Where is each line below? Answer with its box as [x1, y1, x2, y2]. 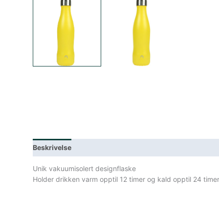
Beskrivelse [33, 143, 72, 152]
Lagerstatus [80, 143, 121, 152]
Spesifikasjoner [129, 143, 182, 152]
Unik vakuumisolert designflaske [33, 164, 136, 173]
